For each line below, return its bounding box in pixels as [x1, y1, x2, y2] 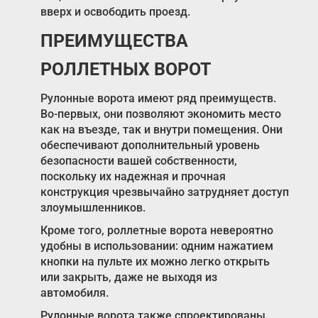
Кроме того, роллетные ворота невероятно [40, 224, 273, 238]
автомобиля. [40, 286, 111, 300]
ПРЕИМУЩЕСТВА [40, 31, 188, 52]
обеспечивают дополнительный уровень [40, 138, 260, 153]
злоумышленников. [40, 201, 146, 215]
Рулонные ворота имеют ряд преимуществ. [40, 92, 276, 106]
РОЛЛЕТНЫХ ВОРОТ [40, 59, 211, 80]
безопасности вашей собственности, [40, 154, 237, 168]
